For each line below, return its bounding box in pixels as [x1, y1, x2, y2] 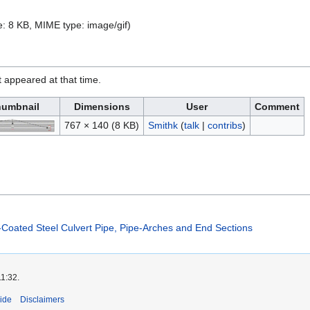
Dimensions [73, 101, 130, 113]
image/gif [87, 19, 127, 31]
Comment [255, 101, 300, 113]
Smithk [147, 120, 178, 131]
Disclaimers [20, 294, 64, 304]
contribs [207, 120, 242, 131]
